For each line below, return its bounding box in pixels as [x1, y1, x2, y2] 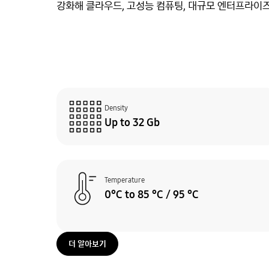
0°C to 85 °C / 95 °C [104, 186, 199, 202]
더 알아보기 [68, 237, 106, 250]
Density [104, 102, 128, 113]
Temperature [104, 174, 145, 185]
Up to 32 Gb [104, 114, 160, 130]
